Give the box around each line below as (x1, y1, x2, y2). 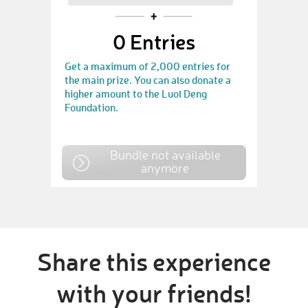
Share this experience (37, 245, 271, 277)
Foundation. (65, 100, 118, 114)
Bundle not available (109, 147, 221, 162)
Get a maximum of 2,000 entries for (65, 59, 230, 73)
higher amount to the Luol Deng (65, 87, 207, 100)
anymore (141, 160, 189, 175)
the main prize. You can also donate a (65, 73, 231, 87)
